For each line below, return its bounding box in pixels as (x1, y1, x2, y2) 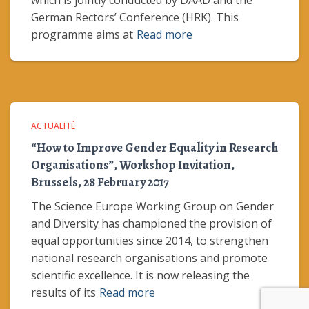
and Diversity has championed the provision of (31, 216, 272, 231)
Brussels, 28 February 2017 (31, 174, 169, 190)
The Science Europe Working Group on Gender (31, 199, 274, 214)
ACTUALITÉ (31, 120, 75, 132)
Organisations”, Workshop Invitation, (31, 157, 235, 173)
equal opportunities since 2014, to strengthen (31, 233, 268, 248)
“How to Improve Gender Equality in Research (31, 139, 278, 156)
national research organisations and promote (31, 250, 268, 266)
